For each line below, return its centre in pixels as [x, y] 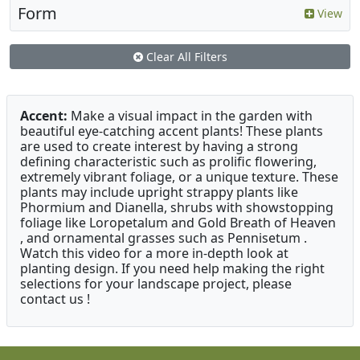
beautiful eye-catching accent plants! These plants [172, 131]
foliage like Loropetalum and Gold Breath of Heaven [178, 223]
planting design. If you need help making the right [172, 269]
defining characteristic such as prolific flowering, [168, 162]
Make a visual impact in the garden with [190, 116]
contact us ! [55, 299]
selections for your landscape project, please [156, 284]
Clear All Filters [185, 57]
